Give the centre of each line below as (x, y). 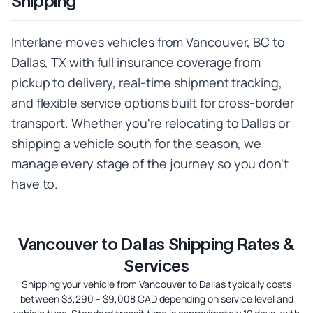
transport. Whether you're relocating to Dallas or (151, 123)
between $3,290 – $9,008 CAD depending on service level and (156, 299)
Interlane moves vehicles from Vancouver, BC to (148, 42)
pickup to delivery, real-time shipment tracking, (147, 83)
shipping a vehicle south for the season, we (137, 144)
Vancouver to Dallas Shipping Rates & (156, 245)
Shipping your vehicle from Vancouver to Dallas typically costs (156, 284)
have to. (35, 184)
